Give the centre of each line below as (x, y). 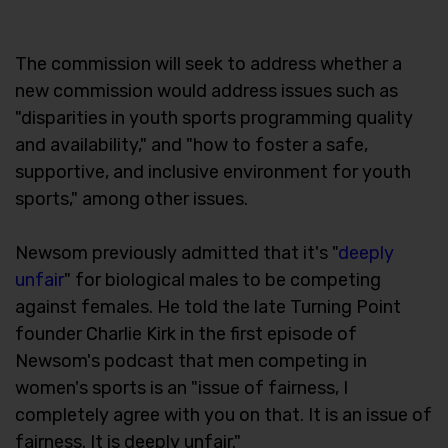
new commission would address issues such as (206, 90)
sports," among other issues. (131, 198)
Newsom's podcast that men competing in (191, 360)
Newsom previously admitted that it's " (176, 252)
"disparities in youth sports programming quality (214, 117)
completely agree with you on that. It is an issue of (223, 414)
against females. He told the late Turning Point (208, 306)
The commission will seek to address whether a (208, 63)
